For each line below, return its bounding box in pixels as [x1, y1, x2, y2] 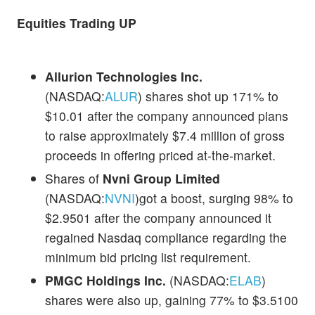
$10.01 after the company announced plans [45, 106, 288, 124]
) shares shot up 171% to [138, 86, 278, 105]
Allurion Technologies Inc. [45, 67, 202, 85]
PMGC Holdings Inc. [45, 271, 169, 289]
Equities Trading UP [17, 14, 136, 32]
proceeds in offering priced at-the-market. [45, 146, 276, 164]
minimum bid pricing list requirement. [45, 247, 251, 266]
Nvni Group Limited [103, 169, 220, 187]
